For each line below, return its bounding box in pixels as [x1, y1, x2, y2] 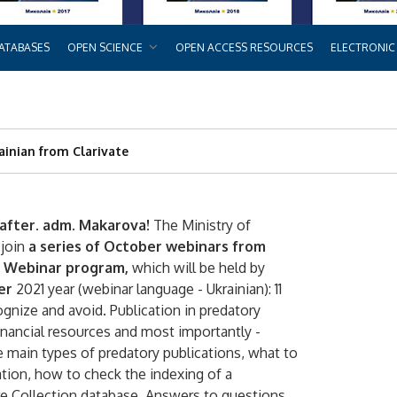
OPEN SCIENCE [66, 41, 143, 54]
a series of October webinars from [28, 237, 266, 255]
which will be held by [128, 259, 265, 276]
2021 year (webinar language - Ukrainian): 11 [12, 280, 282, 298]
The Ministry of [150, 216, 251, 234]
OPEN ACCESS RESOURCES [175, 41, 313, 54]
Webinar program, [4, 259, 128, 276]
